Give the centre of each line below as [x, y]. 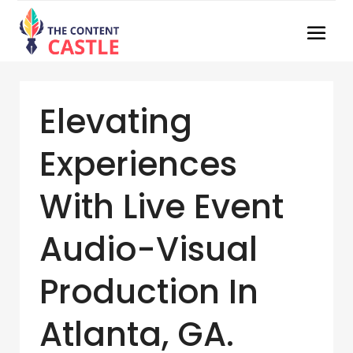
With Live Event [162, 207]
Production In [149, 292]
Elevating [116, 122]
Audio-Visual [149, 249]
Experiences [138, 164]
